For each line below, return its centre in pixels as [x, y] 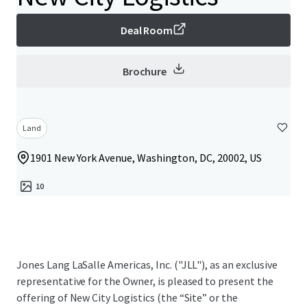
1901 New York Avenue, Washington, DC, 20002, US [146, 158]
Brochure [145, 71]
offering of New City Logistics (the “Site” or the [127, 297]
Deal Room [147, 30]
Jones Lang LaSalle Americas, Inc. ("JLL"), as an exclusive [147, 265]
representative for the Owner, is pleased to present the [145, 281]
